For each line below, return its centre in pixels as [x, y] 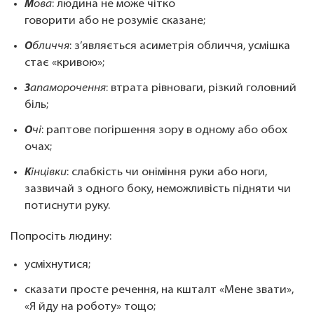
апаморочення [68, 89]
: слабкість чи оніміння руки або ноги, [167, 173]
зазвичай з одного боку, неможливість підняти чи [158, 190]
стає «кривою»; [66, 63]
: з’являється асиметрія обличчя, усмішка [180, 47]
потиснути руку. [69, 206]
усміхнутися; [60, 265]
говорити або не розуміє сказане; [116, 21]
